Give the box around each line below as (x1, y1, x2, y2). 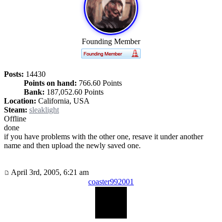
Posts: (4, 69, 24, 78)
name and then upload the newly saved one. (4, 141, 141, 150)
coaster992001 (88, 177, 134, 186)
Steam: (4, 105, 27, 114)
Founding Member (82, 37, 140, 46)
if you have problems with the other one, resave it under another (4, 132, 203, 141)
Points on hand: (24, 78, 77, 87)
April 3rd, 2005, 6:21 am (9, 168, 89, 177)
